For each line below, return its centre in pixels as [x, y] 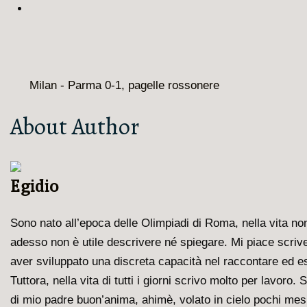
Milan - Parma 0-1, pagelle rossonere [124, 85]
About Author [75, 126]
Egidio [34, 186]
